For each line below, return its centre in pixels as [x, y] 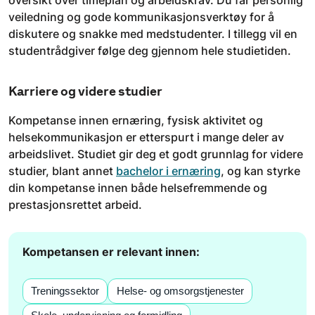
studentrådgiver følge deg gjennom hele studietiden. [151, 50]
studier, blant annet [62, 171]
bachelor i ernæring [168, 171]
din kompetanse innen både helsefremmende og [138, 188]
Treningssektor [65, 291]
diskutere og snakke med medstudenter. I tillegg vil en [153, 33]
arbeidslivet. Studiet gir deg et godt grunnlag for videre [156, 154]
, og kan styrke [261, 171]
